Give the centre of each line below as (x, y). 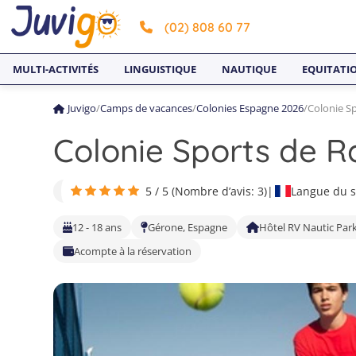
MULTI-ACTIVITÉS (56, 69)
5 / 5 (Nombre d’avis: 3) (207, 191)
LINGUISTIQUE (160, 69)
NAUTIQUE (249, 69)
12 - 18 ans (97, 227)
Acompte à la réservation (133, 251)
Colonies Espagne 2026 (250, 108)
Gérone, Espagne (188, 227)
